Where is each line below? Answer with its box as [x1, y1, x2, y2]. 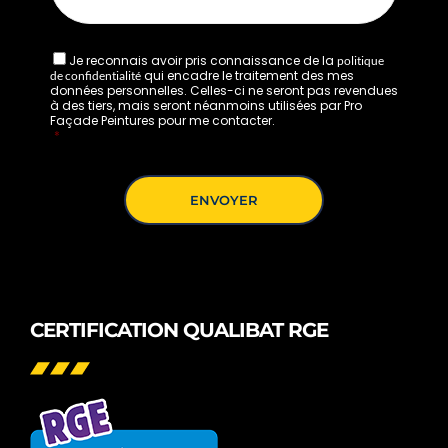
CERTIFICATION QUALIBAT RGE [30, 318, 328, 343]
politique [337, 53, 384, 69]
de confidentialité [50, 68, 141, 84]
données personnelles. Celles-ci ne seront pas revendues [50, 82, 398, 100]
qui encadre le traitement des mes [141, 67, 354, 85]
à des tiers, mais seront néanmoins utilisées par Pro [50, 97, 362, 115]
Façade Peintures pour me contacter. [50, 112, 275, 130]
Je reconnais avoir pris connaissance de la [69, 52, 337, 70]
